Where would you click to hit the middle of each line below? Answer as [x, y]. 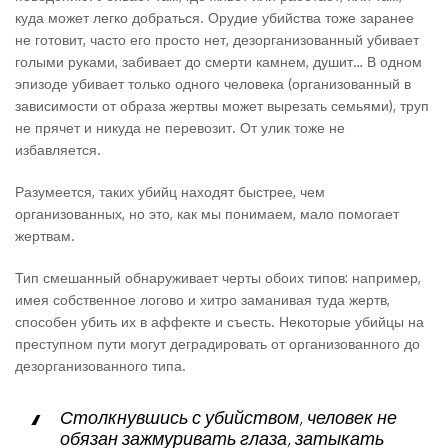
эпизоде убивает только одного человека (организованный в [213, 83]
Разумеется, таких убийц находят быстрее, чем [170, 191]
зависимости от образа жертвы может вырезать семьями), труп [222, 105]
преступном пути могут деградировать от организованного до [217, 343]
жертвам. [45, 235]
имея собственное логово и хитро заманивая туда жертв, [202, 299]
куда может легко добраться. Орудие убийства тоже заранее [214, 17]
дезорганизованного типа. [100, 365]
